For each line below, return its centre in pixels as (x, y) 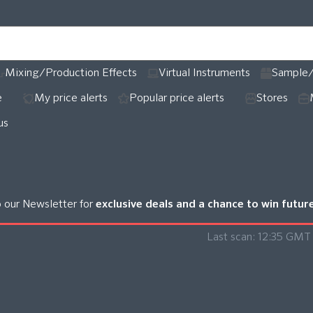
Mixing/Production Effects (71, 73)
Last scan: (232, 238)
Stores (272, 99)
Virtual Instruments (204, 73)
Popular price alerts (177, 99)
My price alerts (71, 99)
